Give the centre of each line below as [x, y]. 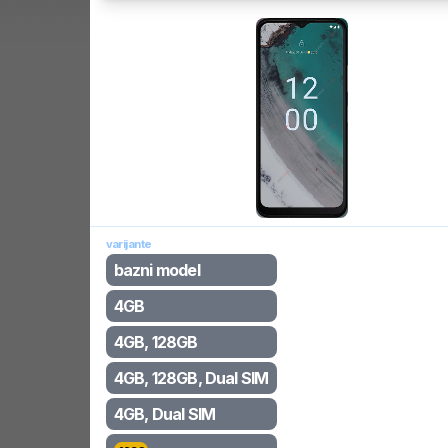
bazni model [156, 270]
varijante [128, 244]
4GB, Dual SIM [164, 414]
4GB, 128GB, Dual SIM [191, 378]
